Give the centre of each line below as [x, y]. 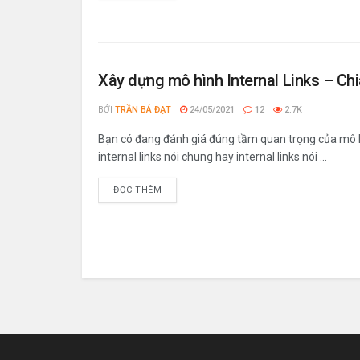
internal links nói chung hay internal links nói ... [213, 157]
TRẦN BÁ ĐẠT [143, 110]
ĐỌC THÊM [138, 190]
